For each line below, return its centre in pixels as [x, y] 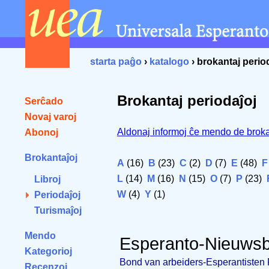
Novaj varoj [50, 117]
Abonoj [41, 132]
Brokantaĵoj [51, 158]
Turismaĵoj [58, 210]
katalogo [169, 62]
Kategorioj [48, 251]
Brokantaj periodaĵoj [187, 101]
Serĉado [44, 101]
